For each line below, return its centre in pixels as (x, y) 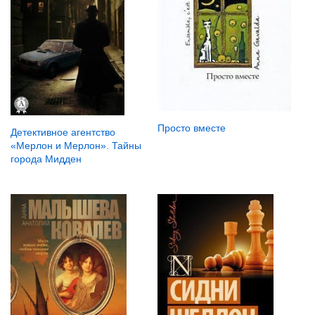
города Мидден (46, 159)
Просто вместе (191, 128)
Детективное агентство (63, 132)
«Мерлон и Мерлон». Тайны (76, 145)
